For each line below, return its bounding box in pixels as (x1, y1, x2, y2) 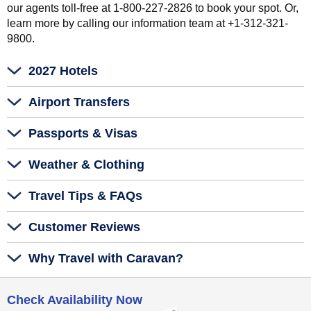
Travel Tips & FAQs (28, 189, 142, 203)
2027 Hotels (28, 64, 98, 78)
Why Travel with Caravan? (28, 251, 183, 266)
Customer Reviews (28, 220, 140, 235)
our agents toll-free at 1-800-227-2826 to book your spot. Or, (7, 2, 299, 15)
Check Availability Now (7, 293, 142, 308)
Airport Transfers (28, 95, 130, 110)
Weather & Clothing (28, 158, 144, 172)
